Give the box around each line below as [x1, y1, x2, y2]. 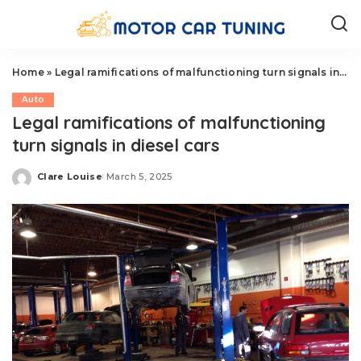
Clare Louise [37, 170, 103, 182]
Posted [36, 176, 75, 188]
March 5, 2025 [106, 170, 172, 182]
